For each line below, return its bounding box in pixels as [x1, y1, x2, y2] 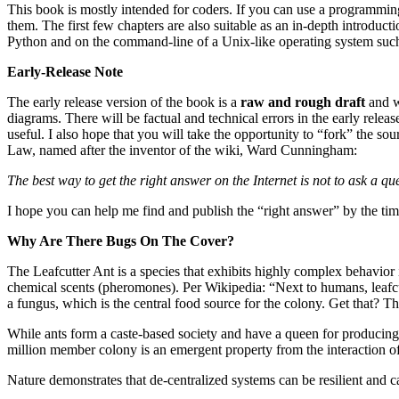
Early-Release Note [7, 63, 123, 79]
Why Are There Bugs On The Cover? [7, 232, 234, 248]
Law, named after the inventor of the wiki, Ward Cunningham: [7, 142, 357, 158]
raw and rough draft [240, 94, 365, 110]
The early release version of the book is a [7, 94, 240, 110]
